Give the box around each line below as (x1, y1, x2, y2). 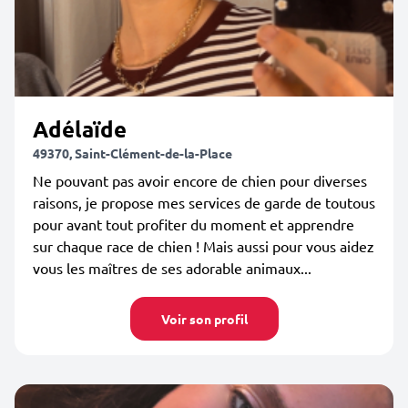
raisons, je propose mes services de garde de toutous (33, 193, 375, 211)
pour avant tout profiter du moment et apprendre (33, 215, 354, 233)
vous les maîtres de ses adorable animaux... (33, 259, 311, 277)
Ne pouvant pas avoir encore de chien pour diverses (33, 171, 367, 189)
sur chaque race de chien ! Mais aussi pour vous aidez (33, 237, 374, 255)
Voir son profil (160, 311, 248, 327)
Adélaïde (33, 115, 127, 143)
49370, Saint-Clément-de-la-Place (33, 145, 232, 161)
